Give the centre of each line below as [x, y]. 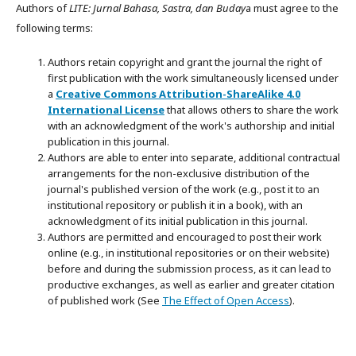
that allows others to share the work [252, 110]
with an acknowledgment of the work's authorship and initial [191, 126]
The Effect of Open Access [226, 300]
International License [106, 110]
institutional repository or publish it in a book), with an [175, 205]
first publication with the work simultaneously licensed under [193, 78]
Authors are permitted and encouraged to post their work [185, 237]
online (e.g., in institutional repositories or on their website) [189, 253]
